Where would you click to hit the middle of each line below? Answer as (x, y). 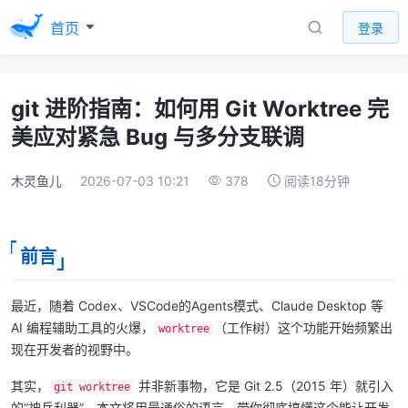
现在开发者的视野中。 (75, 349)
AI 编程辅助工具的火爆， (82, 327)
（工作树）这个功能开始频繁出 (303, 327)
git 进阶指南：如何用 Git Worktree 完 (200, 109)
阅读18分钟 (317, 181)
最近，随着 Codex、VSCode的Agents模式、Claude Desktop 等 (197, 306)
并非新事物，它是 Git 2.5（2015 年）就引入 (264, 386)
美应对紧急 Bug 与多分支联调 (158, 137)
